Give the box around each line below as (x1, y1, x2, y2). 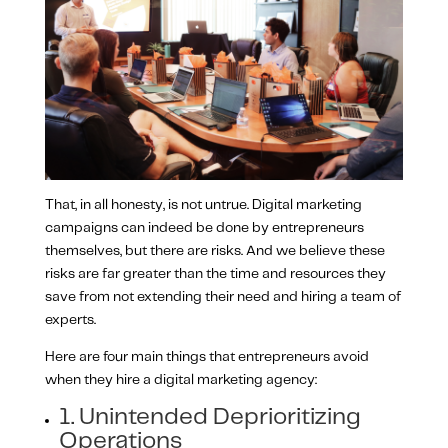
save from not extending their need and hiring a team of (44, 289, 401, 304)
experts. (44, 312, 96, 327)
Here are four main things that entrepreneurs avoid (44, 349, 369, 364)
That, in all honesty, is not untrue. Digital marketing (44, 197, 362, 212)
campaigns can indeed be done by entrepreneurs (44, 220, 364, 235)
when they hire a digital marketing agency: (44, 372, 317, 387)
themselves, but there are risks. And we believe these (44, 243, 385, 258)
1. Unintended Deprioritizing (58, 405, 361, 429)
